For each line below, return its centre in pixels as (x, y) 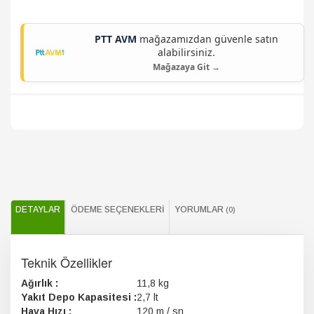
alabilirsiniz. (186, 52)
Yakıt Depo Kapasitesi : (79, 297)
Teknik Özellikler (67, 262)
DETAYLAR (38, 210)
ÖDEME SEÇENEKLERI (117, 210)
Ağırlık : (40, 283)
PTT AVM (116, 39)
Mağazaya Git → (186, 67)
